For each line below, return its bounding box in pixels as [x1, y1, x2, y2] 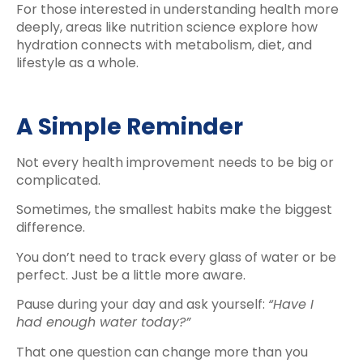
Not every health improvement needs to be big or [16, 153, 334, 173]
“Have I [268, 295, 314, 314]
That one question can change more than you [16, 342, 308, 361]
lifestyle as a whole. [16, 53, 139, 73]
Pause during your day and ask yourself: [16, 295, 268, 314]
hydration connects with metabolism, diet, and [16, 36, 312, 55]
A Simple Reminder [16, 111, 243, 143]
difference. [16, 218, 85, 237]
